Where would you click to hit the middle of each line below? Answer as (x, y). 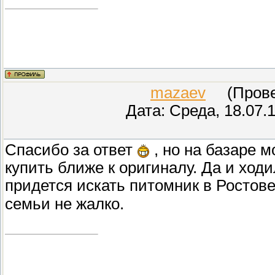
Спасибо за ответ (71, 149)
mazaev (178, 92)
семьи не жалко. (64, 204)
